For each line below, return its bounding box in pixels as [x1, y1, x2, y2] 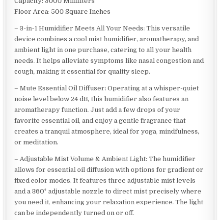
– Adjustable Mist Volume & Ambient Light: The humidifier [14, 155, 196, 163]
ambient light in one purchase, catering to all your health [14, 46, 192, 54]
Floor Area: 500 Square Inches [14, 7, 111, 15]
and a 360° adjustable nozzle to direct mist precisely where [14, 187, 202, 195]
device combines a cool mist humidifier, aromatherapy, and [14, 35, 199, 43]
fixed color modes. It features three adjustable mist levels [14, 176, 196, 184]
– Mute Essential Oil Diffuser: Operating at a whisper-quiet [14, 84, 199, 92]
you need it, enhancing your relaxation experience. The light [14, 198, 204, 206]
